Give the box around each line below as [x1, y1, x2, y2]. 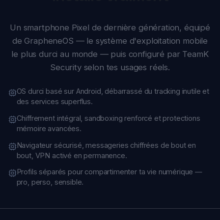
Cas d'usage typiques [33, 180, 176, 199]
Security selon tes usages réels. [48, 7, 162, 17]
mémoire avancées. [15, 66, 78, 75]
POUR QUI [86, 166, 124, 173]
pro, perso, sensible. [15, 117, 80, 126]
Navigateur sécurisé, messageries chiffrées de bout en [15, 82, 187, 90]
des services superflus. [15, 40, 88, 49]
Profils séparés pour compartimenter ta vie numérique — [15, 107, 193, 116]
